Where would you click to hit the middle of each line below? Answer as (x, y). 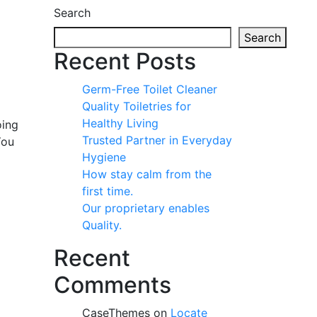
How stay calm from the (147, 174)
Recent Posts (125, 61)
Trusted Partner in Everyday (157, 140)
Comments (113, 285)
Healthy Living (120, 123)
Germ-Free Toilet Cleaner (150, 89)
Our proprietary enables (146, 208)
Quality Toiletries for (137, 106)
